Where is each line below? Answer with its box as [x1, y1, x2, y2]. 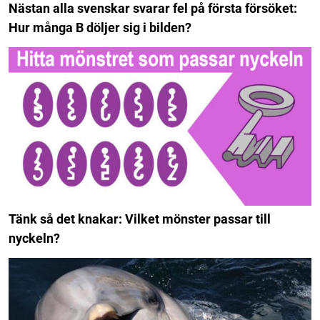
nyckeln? [9, 231, 60, 246]
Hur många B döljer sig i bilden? [9, 19, 191, 35]
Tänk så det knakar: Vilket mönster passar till [9, 211, 271, 227]
